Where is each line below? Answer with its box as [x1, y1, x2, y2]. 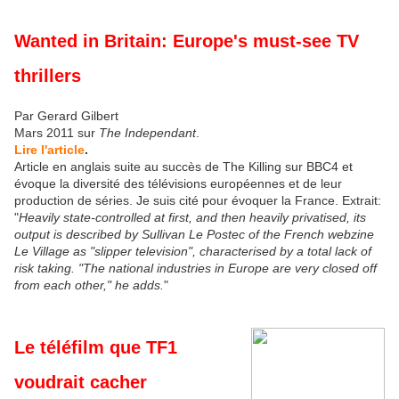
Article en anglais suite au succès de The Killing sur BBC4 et [14, 159, 353, 174]
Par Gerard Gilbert [14, 108, 118, 123]
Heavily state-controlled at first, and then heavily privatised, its [19, 209, 366, 224]
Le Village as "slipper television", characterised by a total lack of [14, 243, 371, 258]
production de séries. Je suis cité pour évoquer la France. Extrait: [14, 192, 381, 208]
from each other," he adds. [14, 277, 164, 292]
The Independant [99, 125, 196, 140]
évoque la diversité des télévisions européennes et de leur [14, 175, 342, 191]
